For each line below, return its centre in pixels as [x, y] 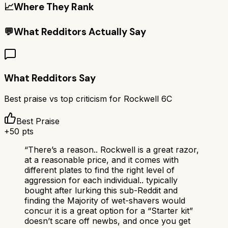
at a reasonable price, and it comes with [102, 160]
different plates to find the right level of [99, 170]
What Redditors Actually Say [80, 32]
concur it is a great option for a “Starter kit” [109, 211]
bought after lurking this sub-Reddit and [101, 191]
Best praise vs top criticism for [64, 99]
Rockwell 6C [148, 99]
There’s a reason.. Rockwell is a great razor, [113, 150]
